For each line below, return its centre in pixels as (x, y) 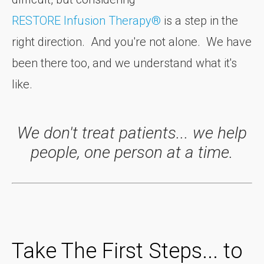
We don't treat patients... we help (132, 133)
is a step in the (199, 20)
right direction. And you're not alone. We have (132, 42)
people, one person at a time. (132, 152)
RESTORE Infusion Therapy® (86, 20)
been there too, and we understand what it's (124, 63)
